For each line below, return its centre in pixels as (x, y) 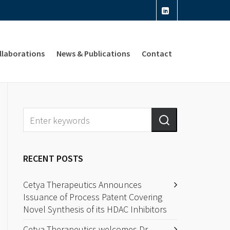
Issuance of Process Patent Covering (93, 197)
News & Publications (93, 53)
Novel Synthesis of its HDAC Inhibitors (95, 209)
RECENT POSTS (53, 158)
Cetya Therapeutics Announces (83, 185)
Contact (157, 53)
